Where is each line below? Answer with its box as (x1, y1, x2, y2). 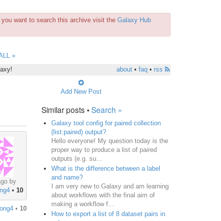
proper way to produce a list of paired (51, 146, 157, 153)
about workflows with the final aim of (51, 191, 155, 199)
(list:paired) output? (51, 128, 106, 136)
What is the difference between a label (51, 164, 160, 172)
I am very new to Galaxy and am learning (51, 182, 169, 190)
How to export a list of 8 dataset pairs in (51, 210, 165, 218)
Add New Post (60, 87, 102, 95)
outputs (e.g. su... (51, 154, 102, 162)
